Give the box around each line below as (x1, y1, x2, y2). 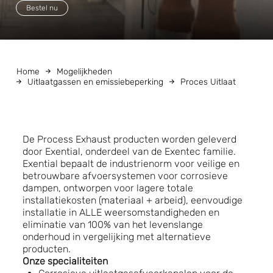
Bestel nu (26, 3, 58, 12)
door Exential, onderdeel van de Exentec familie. (23, 145, 236, 157)
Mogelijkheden (57, 66, 112, 77)
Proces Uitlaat (180, 76, 236, 87)
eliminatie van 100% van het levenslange (23, 218, 203, 230)
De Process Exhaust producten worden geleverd (23, 133, 236, 145)
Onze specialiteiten (23, 255, 108, 267)
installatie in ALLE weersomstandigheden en (23, 206, 219, 218)
